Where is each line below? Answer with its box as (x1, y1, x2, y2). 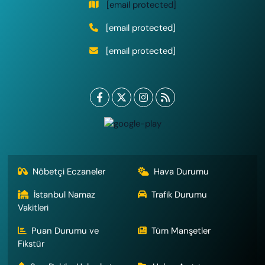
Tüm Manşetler (151, 225, 211, 237)
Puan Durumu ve (31, 225, 99, 237)
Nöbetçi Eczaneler (33, 166, 106, 177)
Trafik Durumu (151, 189, 207, 201)
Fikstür (17, 238, 44, 250)
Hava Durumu (154, 166, 209, 177)
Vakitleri (17, 202, 49, 214)
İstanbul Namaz (34, 189, 96, 201)
